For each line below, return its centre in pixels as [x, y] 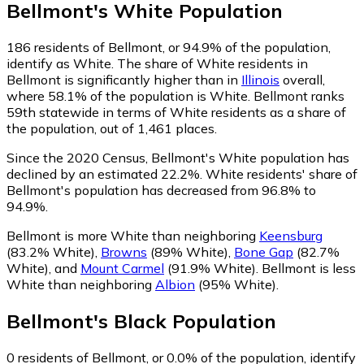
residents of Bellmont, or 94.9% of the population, [181, 47]
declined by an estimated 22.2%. [104, 173]
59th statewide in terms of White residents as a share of [176, 112]
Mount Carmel [122, 268]
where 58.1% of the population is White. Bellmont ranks [175, 95]
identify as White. [62, 63]
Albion [175, 284]
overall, [302, 79]
